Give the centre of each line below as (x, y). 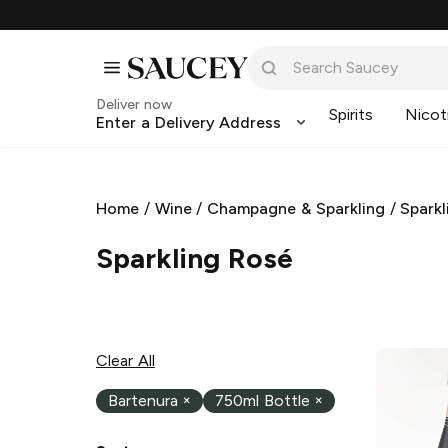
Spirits (351, 114)
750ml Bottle (262, 401)
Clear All (125, 360)
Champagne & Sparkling (296, 208)
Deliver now (134, 104)
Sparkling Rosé (194, 257)
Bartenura (143, 401)
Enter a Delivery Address (189, 122)
